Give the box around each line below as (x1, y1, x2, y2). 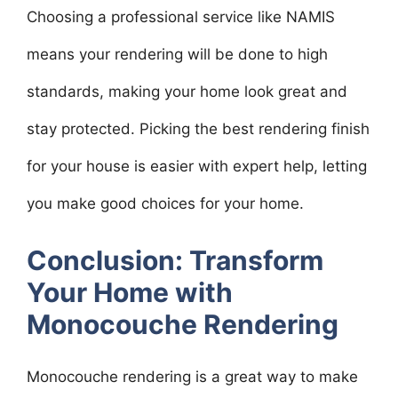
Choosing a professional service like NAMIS (27, 7, 335, 26)
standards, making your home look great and (27, 82, 347, 100)
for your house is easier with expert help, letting (27, 156, 367, 175)
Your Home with (27, 276, 233, 308)
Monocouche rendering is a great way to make (27, 368, 358, 386)
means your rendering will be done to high (27, 44, 328, 63)
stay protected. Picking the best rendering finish (27, 119, 370, 138)
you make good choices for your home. (27, 194, 304, 212)
